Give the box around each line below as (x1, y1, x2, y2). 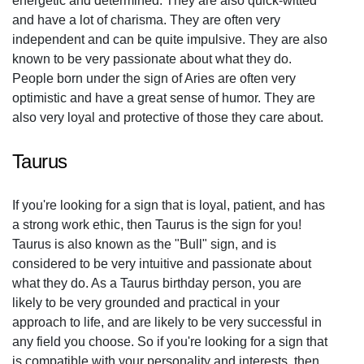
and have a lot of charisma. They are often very (12, 13, 280, 27)
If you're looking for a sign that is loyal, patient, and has (12, 198, 325, 212)
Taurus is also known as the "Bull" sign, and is (12, 237, 276, 251)
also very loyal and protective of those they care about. (12, 110, 323, 124)
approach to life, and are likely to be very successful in (12, 315, 322, 329)
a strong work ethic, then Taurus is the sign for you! (12, 218, 301, 232)
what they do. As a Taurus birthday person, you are (12, 276, 301, 290)
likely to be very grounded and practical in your (12, 296, 279, 310)
